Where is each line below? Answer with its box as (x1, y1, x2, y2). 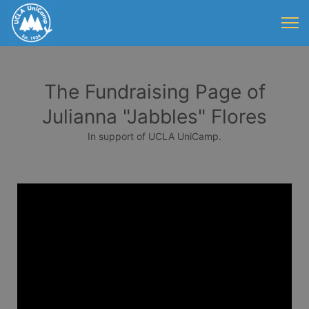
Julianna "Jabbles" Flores (42, 105, 267, 128)
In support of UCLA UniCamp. (88, 130, 221, 142)
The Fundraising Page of (43, 80, 266, 103)
